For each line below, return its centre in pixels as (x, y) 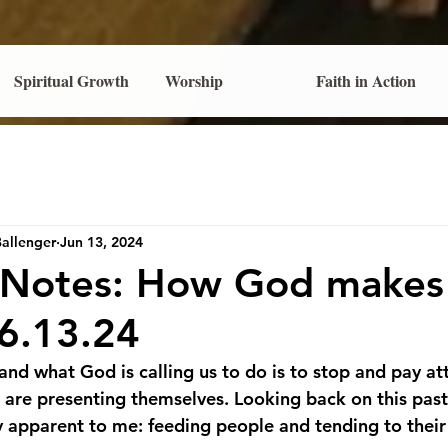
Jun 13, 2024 (101, 241)
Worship (194, 80)
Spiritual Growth (71, 80)
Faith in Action (366, 80)
